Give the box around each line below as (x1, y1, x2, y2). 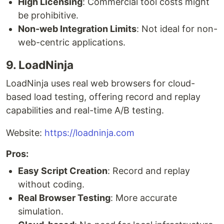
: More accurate (110, 192, 177, 203)
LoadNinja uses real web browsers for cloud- (6, 77, 195, 88)
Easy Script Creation (18, 165, 107, 176)
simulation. (18, 205, 63, 216)
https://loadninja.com (44, 127, 134, 138)
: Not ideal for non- (136, 23, 217, 34)
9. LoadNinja (6, 57, 73, 71)
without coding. (18, 178, 84, 189)
